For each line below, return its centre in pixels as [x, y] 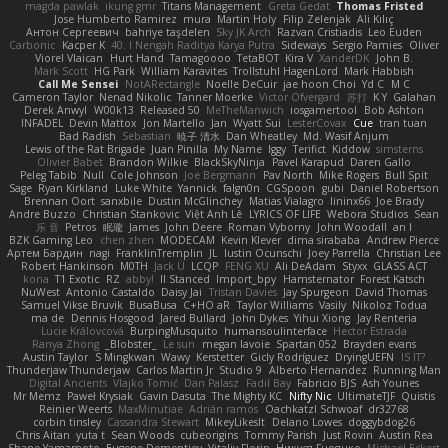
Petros [81, 227]
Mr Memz [36, 396]
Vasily [332, 305]
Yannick [197, 188]
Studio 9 [241, 370]
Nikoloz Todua [390, 305]
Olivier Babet [70, 162]
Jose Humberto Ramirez [116, 19]
